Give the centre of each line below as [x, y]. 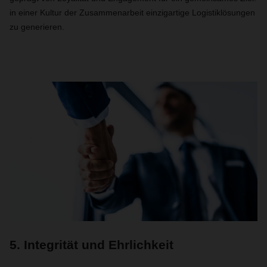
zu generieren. [37, 27]
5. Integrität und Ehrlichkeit [91, 245]
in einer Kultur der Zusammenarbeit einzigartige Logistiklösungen [132, 13]
